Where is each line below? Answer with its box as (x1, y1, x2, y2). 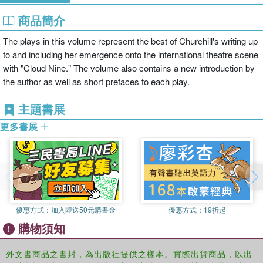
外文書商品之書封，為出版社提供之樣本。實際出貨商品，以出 (6, 248, 252, 259)
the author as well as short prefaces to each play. (3, 75, 190, 87)
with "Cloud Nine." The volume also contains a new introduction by (3, 62, 255, 74)
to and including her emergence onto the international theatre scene (3, 48, 258, 60)
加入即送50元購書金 (51, 204, 116, 214)
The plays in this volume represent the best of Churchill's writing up (3, 35, 258, 47)
